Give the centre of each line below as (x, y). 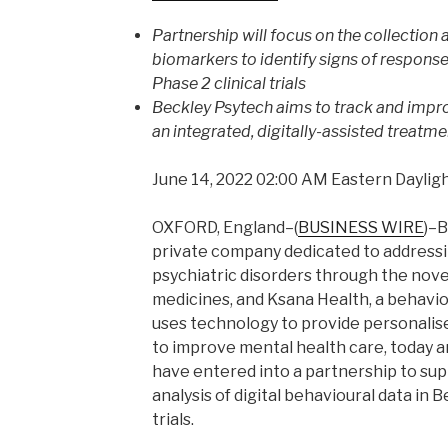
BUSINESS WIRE (360, 227)
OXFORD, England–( (224, 227)
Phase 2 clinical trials (228, 83)
